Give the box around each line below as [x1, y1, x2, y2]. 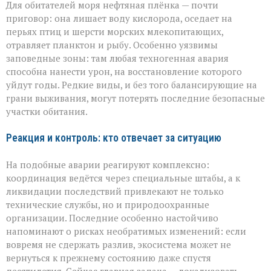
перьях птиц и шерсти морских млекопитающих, [6, 25, 223, 38]
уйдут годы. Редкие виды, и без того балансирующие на [6, 79, 257, 91]
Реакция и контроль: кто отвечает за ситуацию [6, 132, 221, 145]
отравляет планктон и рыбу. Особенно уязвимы [6, 39, 218, 51]
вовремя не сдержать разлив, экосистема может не [6, 238, 231, 251]
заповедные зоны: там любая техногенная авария [6, 52, 229, 65]
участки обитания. [6, 105, 88, 118]
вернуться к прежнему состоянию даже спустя [6, 252, 211, 264]
